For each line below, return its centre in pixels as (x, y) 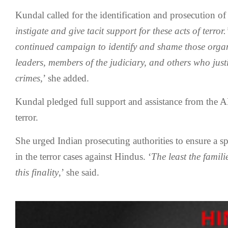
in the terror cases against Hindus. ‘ (83, 156)
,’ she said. (79, 172)
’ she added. (66, 78)
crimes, (29, 78)
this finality (37, 172)
